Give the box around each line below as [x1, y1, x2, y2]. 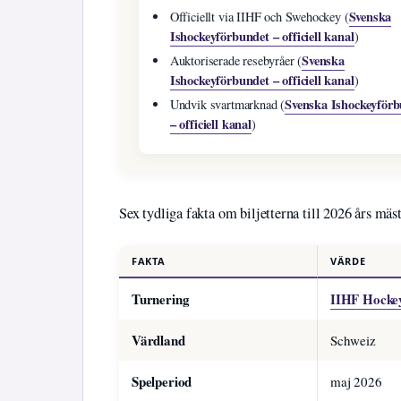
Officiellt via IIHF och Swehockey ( [169, 8, 349, 26]
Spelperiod [132, 371, 192, 391]
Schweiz [330, 330, 376, 349]
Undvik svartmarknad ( [169, 96, 286, 114]
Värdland [132, 329, 185, 350]
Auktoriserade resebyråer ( [169, 52, 303, 70]
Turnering [132, 288, 190, 309]
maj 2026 [330, 371, 382, 390]
